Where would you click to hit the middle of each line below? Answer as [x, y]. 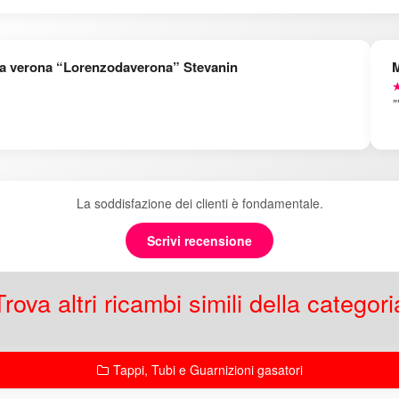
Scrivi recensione [199, 240]
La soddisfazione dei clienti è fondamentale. [199, 203]
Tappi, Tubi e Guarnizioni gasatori [208, 370]
